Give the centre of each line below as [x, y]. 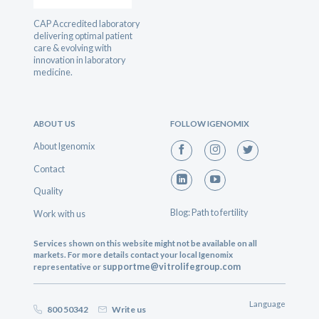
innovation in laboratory [80, 59]
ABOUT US [55, 123]
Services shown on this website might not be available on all [146, 244]
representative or [68, 267]
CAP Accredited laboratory [87, 23]
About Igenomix [64, 146]
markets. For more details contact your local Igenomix [134, 255]
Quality [48, 191]
